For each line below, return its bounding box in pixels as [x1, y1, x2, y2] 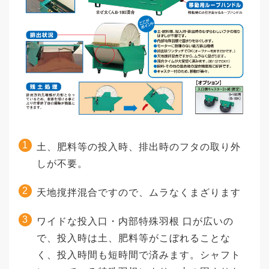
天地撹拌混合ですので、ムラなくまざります [37, 187, 241, 198]
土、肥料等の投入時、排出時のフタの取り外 [37, 142, 241, 153]
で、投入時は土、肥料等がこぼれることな [37, 233, 231, 244]
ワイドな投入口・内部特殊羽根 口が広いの [37, 216, 234, 227]
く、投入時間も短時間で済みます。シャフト [37, 250, 241, 261]
